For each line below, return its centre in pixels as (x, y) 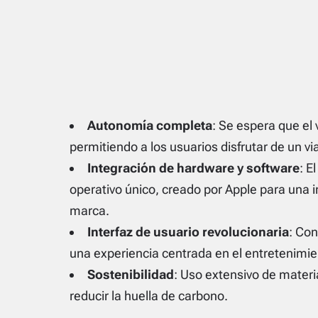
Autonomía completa (149, 126)
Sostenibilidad (130, 275)
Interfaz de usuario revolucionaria (188, 232)
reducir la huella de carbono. (148, 296)
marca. (89, 211)
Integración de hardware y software (193, 168)
